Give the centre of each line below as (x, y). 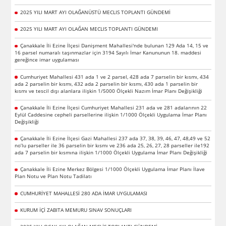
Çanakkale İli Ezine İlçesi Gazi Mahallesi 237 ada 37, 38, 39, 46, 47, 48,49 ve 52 (115, 138)
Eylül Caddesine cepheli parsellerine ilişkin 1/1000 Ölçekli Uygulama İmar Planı (111, 114)
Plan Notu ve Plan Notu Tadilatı (53, 176)
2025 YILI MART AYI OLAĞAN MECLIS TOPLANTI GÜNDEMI (89, 29)
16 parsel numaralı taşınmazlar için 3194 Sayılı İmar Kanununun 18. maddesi (108, 53)
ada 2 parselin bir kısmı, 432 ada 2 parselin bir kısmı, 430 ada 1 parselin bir (106, 83)
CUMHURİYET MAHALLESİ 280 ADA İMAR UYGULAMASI (83, 193)
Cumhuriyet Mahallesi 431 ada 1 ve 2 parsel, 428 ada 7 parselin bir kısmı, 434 (114, 76)
